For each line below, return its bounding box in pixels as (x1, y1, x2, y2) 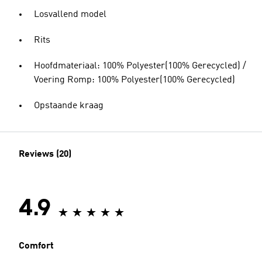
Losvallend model (34, 10, 106, 19)
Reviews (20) (19, 150, 71, 159)
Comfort (19, 242, 54, 251)
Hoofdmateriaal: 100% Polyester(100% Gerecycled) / (34, 61, 246, 71)
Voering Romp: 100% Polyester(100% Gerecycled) (34, 75, 235, 85)
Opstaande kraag (34, 101, 104, 111)
